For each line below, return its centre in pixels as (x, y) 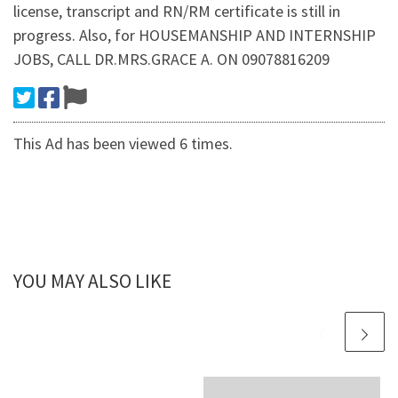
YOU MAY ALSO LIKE (92, 282)
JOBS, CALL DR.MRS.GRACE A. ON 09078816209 (171, 60)
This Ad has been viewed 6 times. (123, 144)
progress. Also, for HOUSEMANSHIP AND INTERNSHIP (195, 36)
